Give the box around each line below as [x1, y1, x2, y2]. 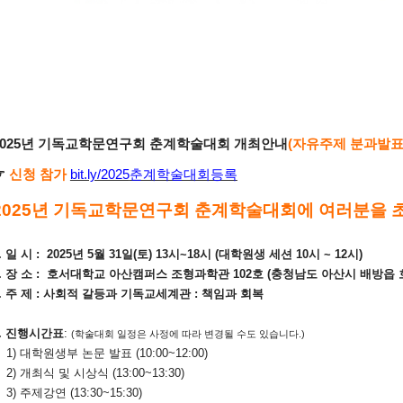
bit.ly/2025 [69, 166, 130, 182]
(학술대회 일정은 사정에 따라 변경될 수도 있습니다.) [70, 327, 305, 339]
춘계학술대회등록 [129, 166, 237, 182]
